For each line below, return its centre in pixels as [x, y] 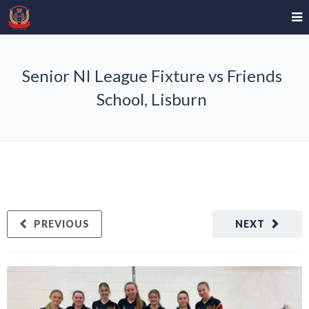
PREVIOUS [62, 224]
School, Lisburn [152, 99]
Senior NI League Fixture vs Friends [152, 76]
